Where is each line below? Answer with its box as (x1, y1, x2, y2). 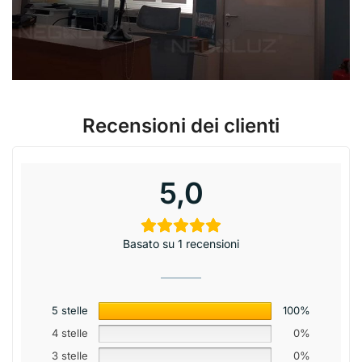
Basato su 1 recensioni (123, 237, 239, 251)
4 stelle (52, 326, 88, 340)
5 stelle (52, 304, 88, 318)
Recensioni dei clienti (82, 114, 280, 138)
